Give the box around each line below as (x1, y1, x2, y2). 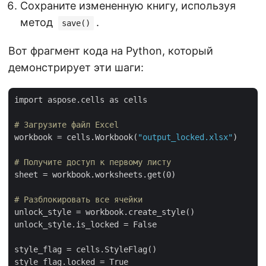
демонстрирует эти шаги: (8, 61, 144, 74)
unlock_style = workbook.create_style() (14, 207, 195, 217)
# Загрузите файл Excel (14, 119, 119, 129)
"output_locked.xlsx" (138, 132, 233, 142)
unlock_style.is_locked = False (14, 219, 157, 229)
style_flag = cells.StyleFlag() (14, 244, 157, 254)
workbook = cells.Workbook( (14, 132, 138, 142)
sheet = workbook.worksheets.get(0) (14, 169, 176, 179)
